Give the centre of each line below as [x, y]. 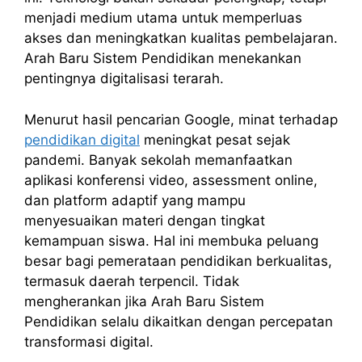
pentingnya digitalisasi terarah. [124, 79]
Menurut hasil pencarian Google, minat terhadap [181, 119]
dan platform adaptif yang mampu [135, 200]
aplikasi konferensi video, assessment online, [171, 180]
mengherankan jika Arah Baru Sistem [144, 301]
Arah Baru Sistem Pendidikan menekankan [163, 59]
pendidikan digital [82, 139]
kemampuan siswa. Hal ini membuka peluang [171, 240]
